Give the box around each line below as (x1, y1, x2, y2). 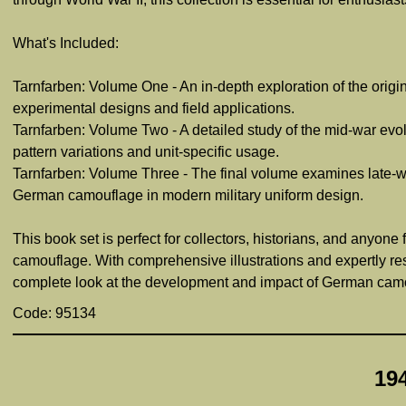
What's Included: (13, 35, 119, 51)
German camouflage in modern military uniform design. (13, 188, 363, 203)
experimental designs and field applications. (13, 101, 295, 116)
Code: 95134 (13, 305, 96, 321)
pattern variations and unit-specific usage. (13, 144, 279, 159)
